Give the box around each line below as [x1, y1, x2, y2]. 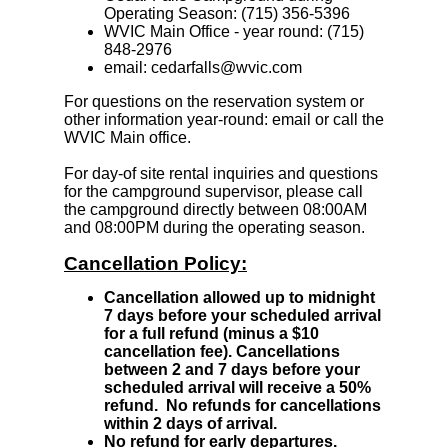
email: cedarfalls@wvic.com [104, 59, 302, 77]
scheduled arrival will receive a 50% [104, 379, 371, 397]
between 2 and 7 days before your [104, 361, 360, 379]
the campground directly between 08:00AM [64, 201, 367, 219]
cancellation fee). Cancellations [104, 343, 340, 361]
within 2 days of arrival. [104, 415, 277, 433]
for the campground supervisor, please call [64, 183, 363, 201]
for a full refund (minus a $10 [104, 325, 319, 343]
